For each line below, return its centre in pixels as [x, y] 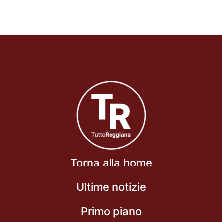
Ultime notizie [111, 187]
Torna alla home [111, 163]
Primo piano [111, 211]
